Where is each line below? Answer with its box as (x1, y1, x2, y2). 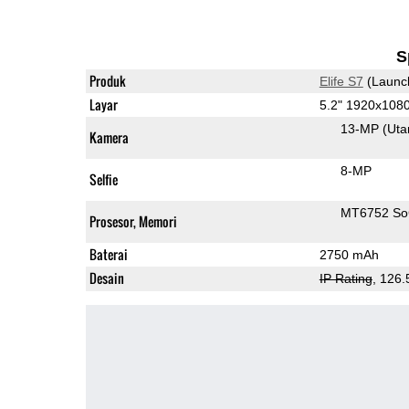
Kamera (89, 127, 129, 147)
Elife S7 (319, 73, 363, 89)
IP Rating (319, 270, 372, 286)
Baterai (89, 244, 128, 264)
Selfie (89, 169, 118, 189)
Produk (89, 70, 126, 90)
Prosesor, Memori (89, 211, 177, 231)
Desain (89, 267, 124, 288)
